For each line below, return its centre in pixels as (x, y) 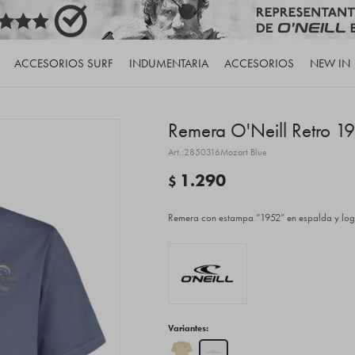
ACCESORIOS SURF (63, 63)
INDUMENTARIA (168, 63)
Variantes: (188, 328)
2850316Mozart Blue (225, 152)
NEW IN (330, 63)
